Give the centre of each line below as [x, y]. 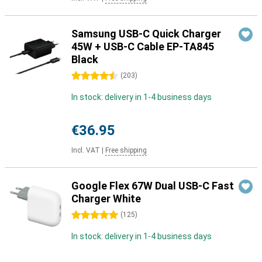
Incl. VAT [86, 150]
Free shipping [126, 150]
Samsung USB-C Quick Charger [146, 34]
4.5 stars [88, 76]
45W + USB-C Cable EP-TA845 [143, 46]
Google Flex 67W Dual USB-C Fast [153, 186]
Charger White [106, 199]
